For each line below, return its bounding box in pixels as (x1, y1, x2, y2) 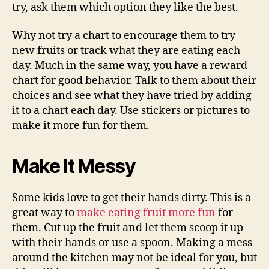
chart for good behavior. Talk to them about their (12, 74, 256, 88)
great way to (12, 206, 77, 220)
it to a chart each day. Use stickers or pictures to (12, 104, 250, 118)
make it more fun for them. (12, 119, 150, 133)
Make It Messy (12, 154, 136, 178)
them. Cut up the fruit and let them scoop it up (12, 221, 243, 235)
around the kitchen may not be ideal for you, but (12, 251, 257, 265)
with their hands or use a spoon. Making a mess (12, 236, 252, 250)
